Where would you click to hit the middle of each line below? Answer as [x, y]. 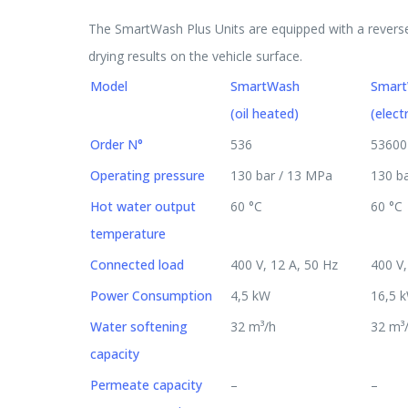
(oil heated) [265, 113]
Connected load [137, 264]
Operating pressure [148, 175]
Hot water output [143, 206]
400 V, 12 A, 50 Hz [284, 264]
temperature [128, 233]
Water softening [139, 326]
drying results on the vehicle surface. [195, 56]
